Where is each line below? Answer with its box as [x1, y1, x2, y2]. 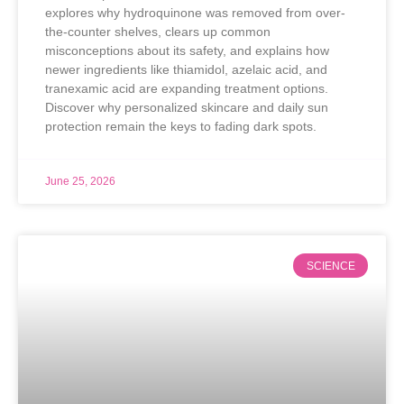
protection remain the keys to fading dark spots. [45, 119, 317, 134]
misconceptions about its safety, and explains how [45, 43, 329, 59]
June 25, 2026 [45, 175, 115, 188]
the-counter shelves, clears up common [45, 24, 271, 40]
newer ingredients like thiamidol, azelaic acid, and [45, 62, 327, 78]
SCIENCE [306, 259, 355, 272]
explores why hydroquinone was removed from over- [45, 5, 345, 21]
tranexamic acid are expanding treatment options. [45, 81, 328, 96]
